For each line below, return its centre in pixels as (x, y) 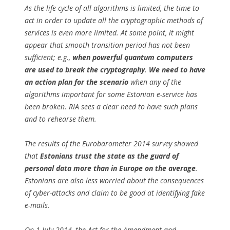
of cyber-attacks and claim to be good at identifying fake (115, 193)
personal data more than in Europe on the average (110, 168)
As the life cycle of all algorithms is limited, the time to (112, 8)
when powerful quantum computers (133, 57)
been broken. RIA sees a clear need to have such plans (111, 107)
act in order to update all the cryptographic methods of (114, 21)
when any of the (155, 82)
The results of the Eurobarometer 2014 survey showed (111, 144)
